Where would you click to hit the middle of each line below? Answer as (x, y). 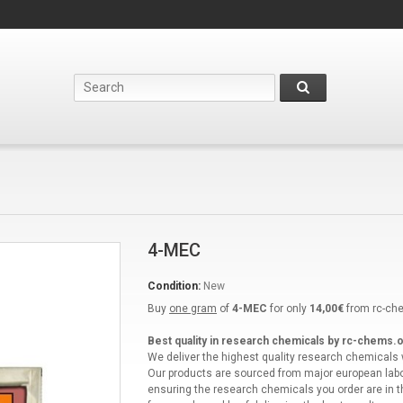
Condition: (174, 286)
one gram (193, 309)
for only (288, 309)
